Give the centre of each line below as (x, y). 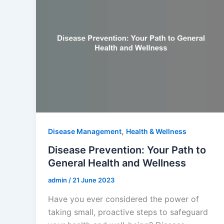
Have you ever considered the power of (123, 199)
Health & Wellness (156, 131)
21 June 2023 (93, 180)
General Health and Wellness (117, 163)
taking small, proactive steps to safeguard (128, 212)
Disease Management (85, 131)
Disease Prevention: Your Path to (127, 150)
